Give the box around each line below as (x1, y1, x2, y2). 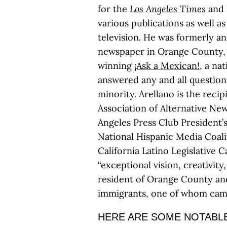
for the (98, 3, 130, 15)
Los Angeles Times (130, 3, 206, 15)
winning (98, 60, 134, 71)
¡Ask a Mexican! (134, 60, 200, 71)
